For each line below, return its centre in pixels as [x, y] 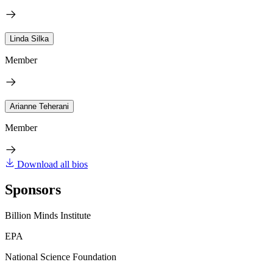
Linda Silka [29, 38]
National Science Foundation [61, 257]
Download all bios [52, 164]
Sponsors [33, 190]
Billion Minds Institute [48, 216]
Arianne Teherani [39, 106]
